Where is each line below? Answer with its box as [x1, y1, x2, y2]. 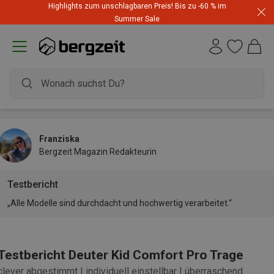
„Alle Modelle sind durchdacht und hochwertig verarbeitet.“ [7, 198, 232, 208]
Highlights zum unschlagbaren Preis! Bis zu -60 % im [48, 2, 226, 10]
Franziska [39, 134, 80, 144]
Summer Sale [114, 15, 160, 23]
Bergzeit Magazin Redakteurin [39, 147, 157, 157]
